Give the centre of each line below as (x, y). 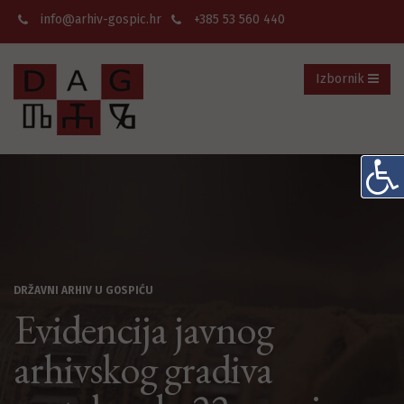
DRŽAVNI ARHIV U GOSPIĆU (83, 290)
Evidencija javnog (143, 329)
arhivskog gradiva (143, 369)
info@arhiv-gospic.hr (101, 19)
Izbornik (342, 79)
